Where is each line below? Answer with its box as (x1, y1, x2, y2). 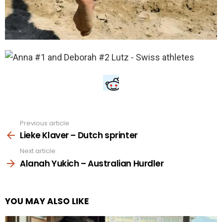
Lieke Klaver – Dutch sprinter (20, 129, 138, 142)
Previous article (20, 118, 69, 128)
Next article (20, 146, 55, 156)
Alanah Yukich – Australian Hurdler (20, 157, 164, 169)
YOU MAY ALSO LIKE (5, 195, 89, 207)
